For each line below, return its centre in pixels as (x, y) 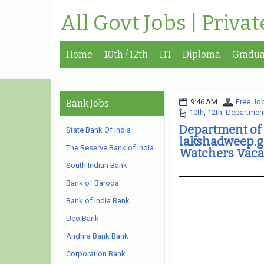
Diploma (202, 55)
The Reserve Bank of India (110, 148)
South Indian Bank (97, 165)
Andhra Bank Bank (97, 236)
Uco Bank (82, 218)
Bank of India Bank (98, 201)
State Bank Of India (98, 130)
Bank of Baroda (93, 183)
